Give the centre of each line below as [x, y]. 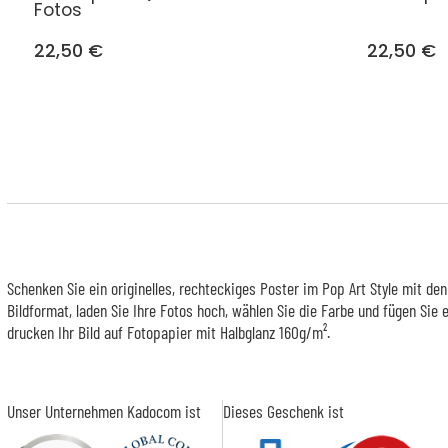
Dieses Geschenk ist [283, 410]
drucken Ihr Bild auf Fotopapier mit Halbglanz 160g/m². [168, 332]
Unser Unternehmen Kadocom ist [103, 410]
